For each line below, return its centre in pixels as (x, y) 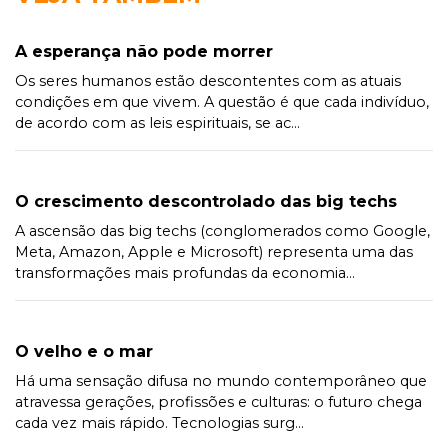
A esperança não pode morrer (144, 51)
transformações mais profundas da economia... (185, 272)
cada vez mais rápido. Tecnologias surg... (159, 422)
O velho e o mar (84, 351)
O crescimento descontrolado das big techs (206, 201)
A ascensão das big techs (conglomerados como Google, (222, 230)
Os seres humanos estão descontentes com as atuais (208, 80)
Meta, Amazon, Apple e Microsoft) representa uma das (214, 251)
